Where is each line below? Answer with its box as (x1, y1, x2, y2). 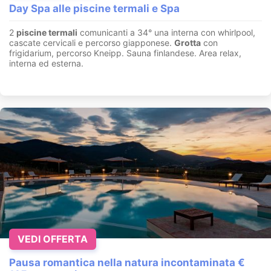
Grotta (174, 37, 201, 48)
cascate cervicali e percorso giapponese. (9, 37, 174, 48)
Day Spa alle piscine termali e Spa (9, 2, 180, 15)
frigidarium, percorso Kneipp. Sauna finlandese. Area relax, (9, 47, 241, 58)
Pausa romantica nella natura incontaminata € (9, 256, 245, 269)
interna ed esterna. (9, 57, 83, 68)
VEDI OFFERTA (18, 232, 88, 245)
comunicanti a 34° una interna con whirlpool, (77, 27, 255, 38)
